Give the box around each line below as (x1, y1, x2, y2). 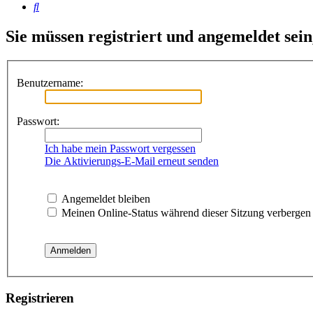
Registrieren (6, 290, 74, 305)
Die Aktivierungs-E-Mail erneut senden (45, 154, 219, 167)
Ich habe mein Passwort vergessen (45, 142, 196, 154)
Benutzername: (17, 76, 83, 89)
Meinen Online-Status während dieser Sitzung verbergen (59, 206, 311, 219)
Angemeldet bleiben (59, 192, 150, 205)
